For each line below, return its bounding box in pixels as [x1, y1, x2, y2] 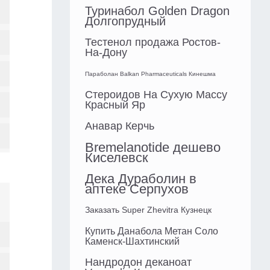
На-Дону [85, 46, 127, 59]
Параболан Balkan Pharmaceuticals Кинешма [85, 71, 216, 78]
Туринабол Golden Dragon [85, 4, 230, 18]
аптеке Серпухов [85, 181, 189, 197]
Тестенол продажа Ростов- [85, 36, 221, 49]
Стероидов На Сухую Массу [85, 89, 227, 101]
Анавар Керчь [85, 120, 154, 133]
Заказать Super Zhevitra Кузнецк [85, 205, 212, 215]
